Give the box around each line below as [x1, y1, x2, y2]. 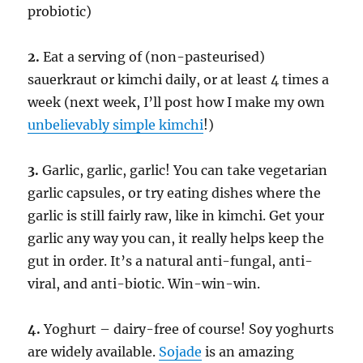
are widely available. [28, 344, 160, 361]
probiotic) [28, 3, 92, 20]
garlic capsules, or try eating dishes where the [28, 185, 322, 202]
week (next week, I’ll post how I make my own [28, 94, 326, 111]
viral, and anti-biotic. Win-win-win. [28, 275, 261, 293]
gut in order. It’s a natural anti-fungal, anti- [28, 253, 314, 270]
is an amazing [202, 344, 295, 361]
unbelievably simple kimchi [28, 117, 204, 134]
